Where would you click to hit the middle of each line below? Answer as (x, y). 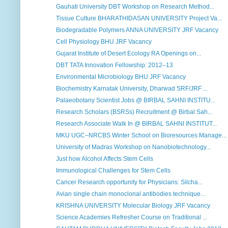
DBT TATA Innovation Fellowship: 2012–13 (114, 65)
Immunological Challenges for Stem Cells (113, 171)
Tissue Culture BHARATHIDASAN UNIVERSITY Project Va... (139, 19)
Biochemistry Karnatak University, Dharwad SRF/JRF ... (132, 89)
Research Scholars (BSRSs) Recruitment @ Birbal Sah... (134, 112)
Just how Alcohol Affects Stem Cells (104, 159)
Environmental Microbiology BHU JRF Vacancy (121, 77)
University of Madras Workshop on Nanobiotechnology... (133, 147)
